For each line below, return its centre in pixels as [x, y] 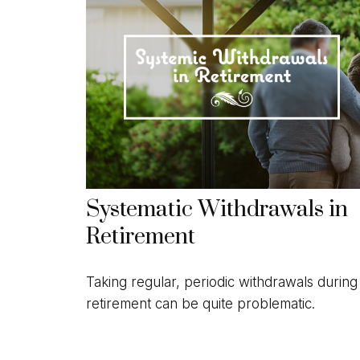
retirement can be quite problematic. [200, 303]
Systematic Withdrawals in [217, 210]
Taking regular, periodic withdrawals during [222, 282]
